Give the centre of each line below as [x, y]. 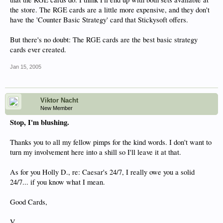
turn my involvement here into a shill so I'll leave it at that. [96, 152]
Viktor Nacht [59, 100]
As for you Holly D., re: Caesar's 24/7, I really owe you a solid [102, 172]
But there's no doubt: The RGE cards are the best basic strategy [104, 40]
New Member [56, 108]
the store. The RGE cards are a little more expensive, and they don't [110, 10]
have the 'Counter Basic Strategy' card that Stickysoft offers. [99, 20]
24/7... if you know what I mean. [57, 182]
